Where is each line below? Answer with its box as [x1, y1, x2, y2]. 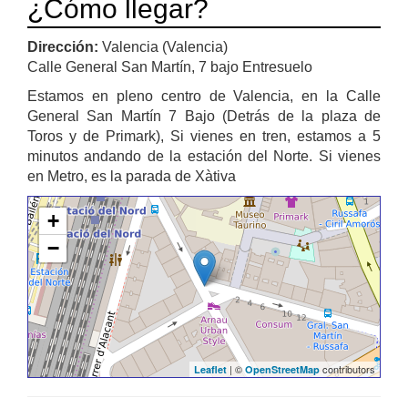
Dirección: [27, 38, 102, 55]
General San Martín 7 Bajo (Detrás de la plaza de [27, 107, 381, 124]
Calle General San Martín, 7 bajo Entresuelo [27, 58, 312, 75]
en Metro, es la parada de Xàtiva [27, 168, 236, 184]
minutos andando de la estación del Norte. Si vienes [27, 148, 381, 164]
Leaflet [194, 362, 227, 376]
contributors [320, 361, 375, 376]
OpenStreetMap [245, 362, 320, 376]
